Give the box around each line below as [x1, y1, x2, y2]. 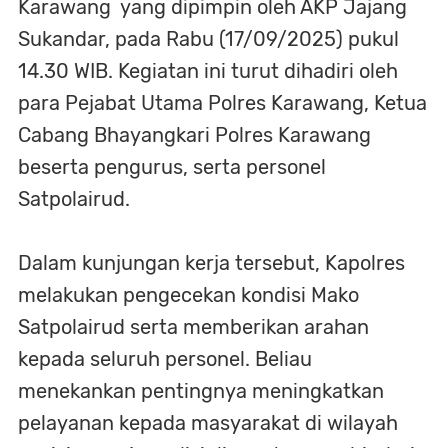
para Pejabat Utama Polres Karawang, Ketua [18, 90, 427, 115]
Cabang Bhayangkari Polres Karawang [18, 122, 371, 147]
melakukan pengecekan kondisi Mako [18, 282, 359, 307]
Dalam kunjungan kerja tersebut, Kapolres [18, 250, 405, 275]
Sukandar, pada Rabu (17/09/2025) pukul [18, 26, 399, 51]
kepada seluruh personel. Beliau [18, 346, 312, 371]
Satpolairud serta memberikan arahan [18, 314, 369, 339]
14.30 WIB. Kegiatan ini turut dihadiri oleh [18, 58, 398, 83]
